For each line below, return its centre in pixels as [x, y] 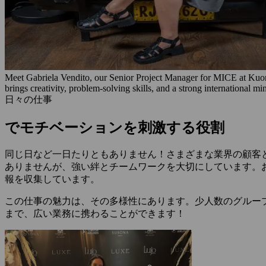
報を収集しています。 [52, 179]
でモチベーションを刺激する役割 [115, 127]
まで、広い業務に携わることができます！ [95, 214]
